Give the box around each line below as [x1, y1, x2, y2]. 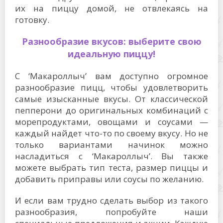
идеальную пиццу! [68, 48, 155, 60]
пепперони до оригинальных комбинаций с [15, 105, 208, 116]
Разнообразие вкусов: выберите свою [21, 35, 202, 47]
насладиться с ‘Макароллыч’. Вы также [15, 150, 208, 162]
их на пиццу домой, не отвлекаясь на [15, 2, 208, 14]
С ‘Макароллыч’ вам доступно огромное [15, 70, 208, 82]
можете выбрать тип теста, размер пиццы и [15, 162, 208, 173]
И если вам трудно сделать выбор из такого [15, 195, 208, 206]
